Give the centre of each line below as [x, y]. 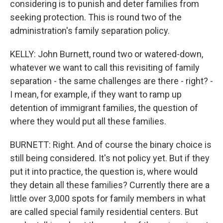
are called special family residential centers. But [104, 212]
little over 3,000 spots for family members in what [108, 198]
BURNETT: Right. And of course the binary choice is [111, 145]
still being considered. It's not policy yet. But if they [110, 158]
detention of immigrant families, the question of [104, 108]
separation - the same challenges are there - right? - [111, 81]
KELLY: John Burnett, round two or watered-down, [107, 54]
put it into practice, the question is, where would [104, 171]
